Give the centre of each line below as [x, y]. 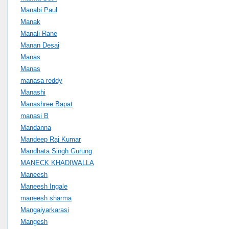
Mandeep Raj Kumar [51, 139]
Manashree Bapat [47, 104]
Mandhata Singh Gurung [56, 151]
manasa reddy [41, 80]
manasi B [35, 116]
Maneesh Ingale [44, 186]
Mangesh [34, 221]
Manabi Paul [39, 10]
